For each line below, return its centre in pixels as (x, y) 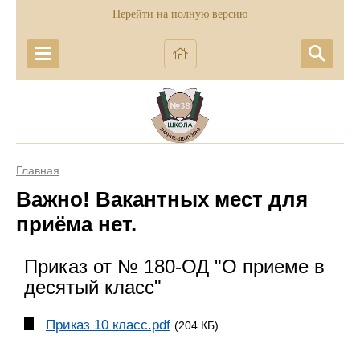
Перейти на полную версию (180, 14)
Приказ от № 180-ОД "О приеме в (174, 266)
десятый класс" (93, 287)
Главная (38, 170)
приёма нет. (76, 224)
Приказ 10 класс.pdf (108, 325)
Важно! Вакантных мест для (162, 199)
